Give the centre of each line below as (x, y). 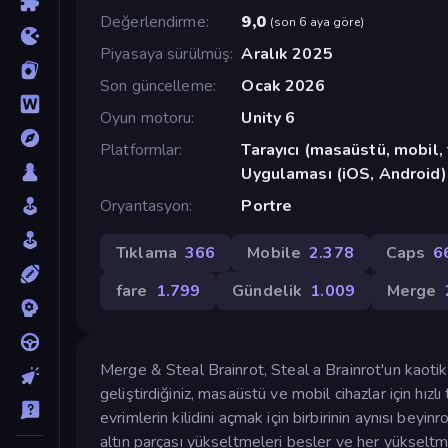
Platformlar (140, 149)
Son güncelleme (156, 85)
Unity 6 (268, 117)
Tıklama (146, 252)
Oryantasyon (145, 205)
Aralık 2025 (287, 53)
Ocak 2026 (283, 85)
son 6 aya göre (316, 21)
